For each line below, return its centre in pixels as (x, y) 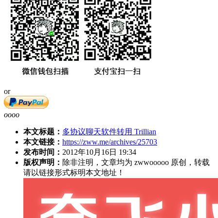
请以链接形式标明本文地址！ (74, 172)
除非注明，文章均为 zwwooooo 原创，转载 (136, 162)
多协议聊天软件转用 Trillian (109, 131)
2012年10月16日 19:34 (99, 152)
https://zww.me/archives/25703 (110, 142)
